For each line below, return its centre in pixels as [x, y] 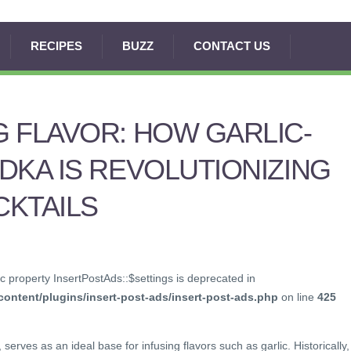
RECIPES [56, 46]
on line [298, 297]
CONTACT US [232, 46]
